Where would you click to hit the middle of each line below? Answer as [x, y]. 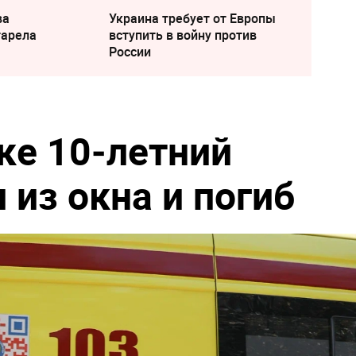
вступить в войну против [182, 35]
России [130, 52]
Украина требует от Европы [192, 18]
